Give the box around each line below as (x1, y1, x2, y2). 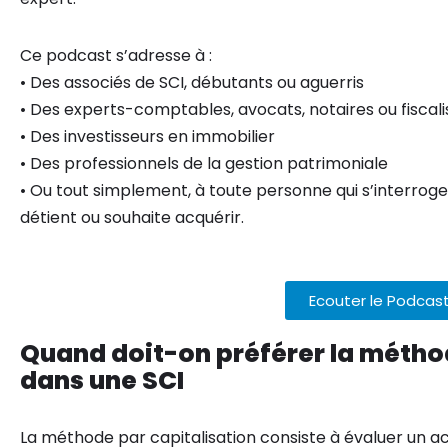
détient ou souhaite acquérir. (20, 206, 244, 229)
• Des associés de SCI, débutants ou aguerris (20, 71, 364, 94)
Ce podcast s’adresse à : (20, 44, 212, 67)
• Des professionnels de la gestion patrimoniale (20, 152, 388, 175)
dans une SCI (20, 363, 184, 398)
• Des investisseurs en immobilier (20, 125, 275, 148)
